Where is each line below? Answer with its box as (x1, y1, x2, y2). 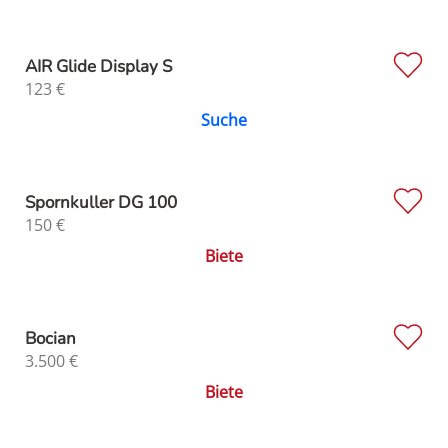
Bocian (25, 327, 76, 351)
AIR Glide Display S (25, 55, 172, 79)
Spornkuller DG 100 (25, 191, 177, 215)
